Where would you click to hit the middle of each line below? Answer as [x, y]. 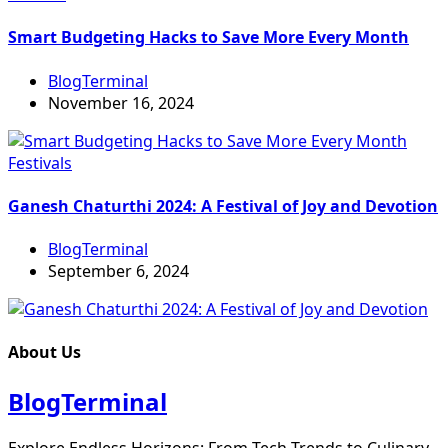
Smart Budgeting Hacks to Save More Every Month [208, 37]
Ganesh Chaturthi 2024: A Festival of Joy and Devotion [223, 205]
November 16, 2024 [121, 102]
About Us [44, 352]
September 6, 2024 [118, 271]
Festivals [40, 162]
